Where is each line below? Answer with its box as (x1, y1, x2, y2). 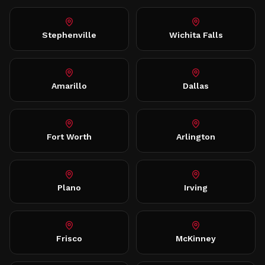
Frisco (56, 234, 82, 243)
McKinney (176, 234, 216, 243)
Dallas (183, 81, 209, 91)
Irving (184, 183, 208, 192)
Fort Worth (47, 132, 92, 141)
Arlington (176, 132, 215, 141)
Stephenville (42, 30, 96, 40)
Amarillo (51, 81, 87, 91)
